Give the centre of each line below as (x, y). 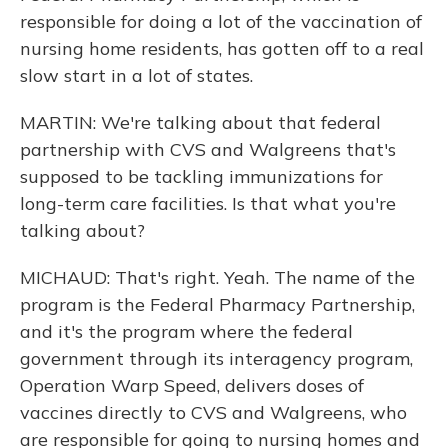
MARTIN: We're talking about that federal (200, 122)
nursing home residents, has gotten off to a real (222, 48)
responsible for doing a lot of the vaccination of (221, 21)
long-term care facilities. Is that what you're (208, 203)
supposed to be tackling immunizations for (201, 176)
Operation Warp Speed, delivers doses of (192, 385)
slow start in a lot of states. (136, 75)
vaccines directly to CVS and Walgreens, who (213, 412)
